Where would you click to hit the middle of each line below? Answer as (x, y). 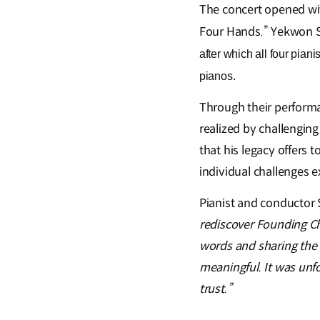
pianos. (217, 76)
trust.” (215, 289)
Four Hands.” (234, 32)
